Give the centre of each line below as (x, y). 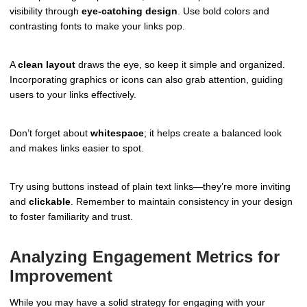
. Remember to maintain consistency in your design (182, 201)
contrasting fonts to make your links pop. (97, 26)
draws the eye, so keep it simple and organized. (180, 65)
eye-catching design (130, 11)
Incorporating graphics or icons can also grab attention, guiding (146, 80)
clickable (50, 201)
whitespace (117, 133)
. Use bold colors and (223, 11)
